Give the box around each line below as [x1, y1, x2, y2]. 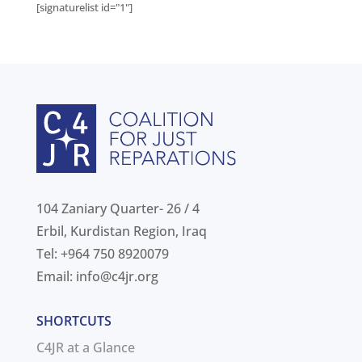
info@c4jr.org [75, 267, 158, 286]
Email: [36, 267, 76, 286]
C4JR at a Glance [36, 339, 135, 357]
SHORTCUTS [36, 312, 112, 330]
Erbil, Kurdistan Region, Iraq [36, 222, 207, 241]
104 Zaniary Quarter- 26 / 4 [36, 200, 200, 218]
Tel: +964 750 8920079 [36, 245, 169, 263]
